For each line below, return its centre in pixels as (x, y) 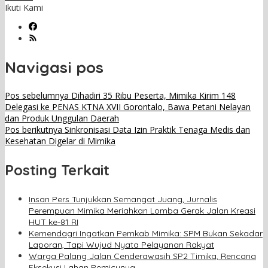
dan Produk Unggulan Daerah (62, 118)
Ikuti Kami (24, 8)
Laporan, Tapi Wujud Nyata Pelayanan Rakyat (121, 245)
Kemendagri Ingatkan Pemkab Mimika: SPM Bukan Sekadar (146, 234)
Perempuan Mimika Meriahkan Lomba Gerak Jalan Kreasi (142, 211)
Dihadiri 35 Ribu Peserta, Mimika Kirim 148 (152, 96)
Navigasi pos (54, 67)
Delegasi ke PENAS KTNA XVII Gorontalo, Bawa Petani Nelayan (128, 107)
